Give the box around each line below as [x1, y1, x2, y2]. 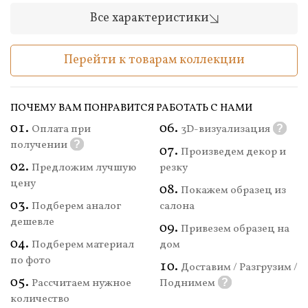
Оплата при [32, 122, 91, 137]
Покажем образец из [180, 183, 286, 199]
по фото [10, 253, 51, 269]
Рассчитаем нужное [32, 276, 131, 291]
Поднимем [159, 276, 215, 291]
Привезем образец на [180, 221, 289, 237]
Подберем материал [32, 237, 134, 253]
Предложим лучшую [32, 160, 136, 176]
